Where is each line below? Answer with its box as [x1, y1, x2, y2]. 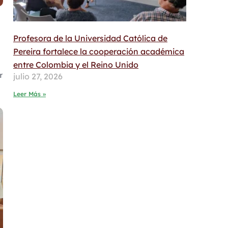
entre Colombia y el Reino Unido [13, 60, 138, 70]
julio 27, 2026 [13, 71, 63, 82]
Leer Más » [13, 90, 46, 98]
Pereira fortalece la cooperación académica [13, 46, 184, 57]
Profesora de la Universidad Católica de [13, 33, 167, 44]
